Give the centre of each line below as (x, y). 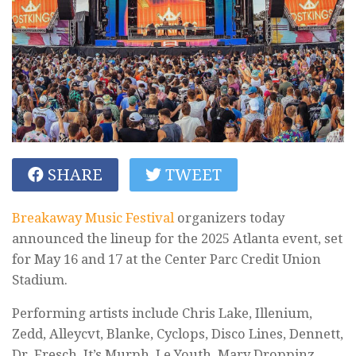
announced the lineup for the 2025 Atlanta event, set (177, 238)
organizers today (229, 217)
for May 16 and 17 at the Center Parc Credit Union (166, 259)
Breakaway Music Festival (93, 217)
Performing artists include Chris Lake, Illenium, (162, 313)
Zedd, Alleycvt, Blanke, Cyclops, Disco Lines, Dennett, (178, 334)
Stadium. (40, 279)
